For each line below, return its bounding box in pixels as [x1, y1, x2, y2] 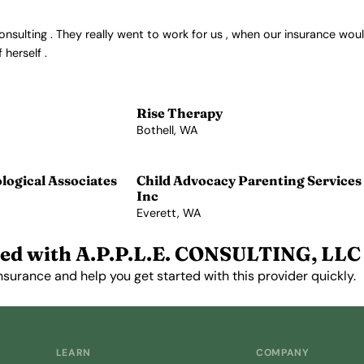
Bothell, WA [136, 123, 198, 137]
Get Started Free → [71, 288, 188, 305]
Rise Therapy [136, 105, 223, 121]
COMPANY [256, 346, 310, 359]
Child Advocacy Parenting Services [136, 172, 362, 188]
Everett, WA [136, 206, 201, 220]
